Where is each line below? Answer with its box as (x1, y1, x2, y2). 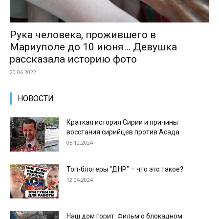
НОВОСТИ (18, 93, 54, 103)
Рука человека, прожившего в (10, 28, 156, 41)
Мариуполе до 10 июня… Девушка (10, 41, 177, 53)
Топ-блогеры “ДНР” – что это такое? (66, 165, 183, 173)
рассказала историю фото (10, 53, 137, 65)
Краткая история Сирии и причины (66, 118, 178, 126)
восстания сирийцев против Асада (66, 128, 179, 136)
